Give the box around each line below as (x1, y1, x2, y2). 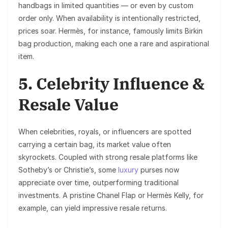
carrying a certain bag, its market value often (18, 139, 171, 149)
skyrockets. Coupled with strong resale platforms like (18, 152, 197, 161)
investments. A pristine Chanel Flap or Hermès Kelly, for (18, 190, 204, 199)
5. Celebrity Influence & (18, 72, 205, 94)
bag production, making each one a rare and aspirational (18, 39, 209, 48)
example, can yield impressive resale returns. (18, 203, 167, 212)
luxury (118, 165, 138, 174)
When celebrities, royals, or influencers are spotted (18, 127, 191, 136)
